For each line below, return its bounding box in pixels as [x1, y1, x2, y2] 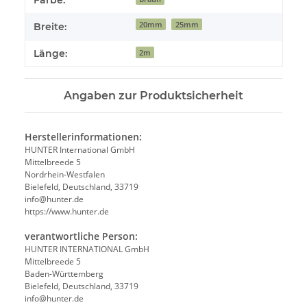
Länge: [34, 47, 67, 60]
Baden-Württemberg [25, 268, 103, 280]
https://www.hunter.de [25, 206, 109, 218]
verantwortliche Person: [25, 230, 138, 243]
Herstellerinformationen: [25, 130, 142, 144]
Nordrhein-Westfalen [25, 169, 105, 181]
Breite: [34, 21, 66, 34]
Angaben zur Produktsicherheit [64, 89, 243, 103]
